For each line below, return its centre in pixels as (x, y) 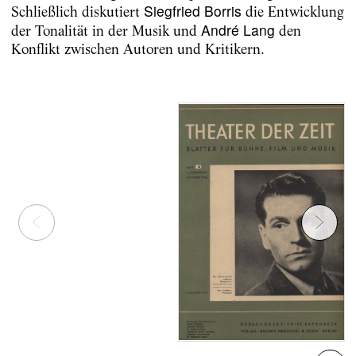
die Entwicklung (292, 12)
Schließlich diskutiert (77, 12)
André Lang (238, 30)
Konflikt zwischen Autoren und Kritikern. (137, 49)
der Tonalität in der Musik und (106, 31)
